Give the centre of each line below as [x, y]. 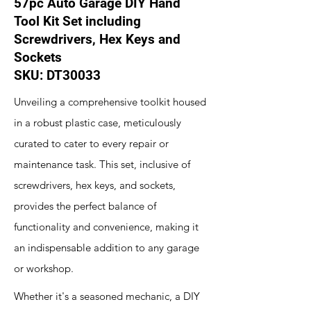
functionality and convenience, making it [106, 227]
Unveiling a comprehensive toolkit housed [110, 102]
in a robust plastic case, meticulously [98, 123]
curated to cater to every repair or [91, 143]
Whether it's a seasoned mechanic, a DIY [107, 296]
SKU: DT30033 [57, 75]
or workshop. [44, 268]
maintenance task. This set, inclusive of [102, 164]
